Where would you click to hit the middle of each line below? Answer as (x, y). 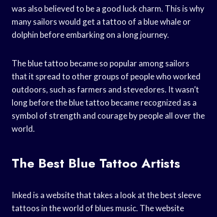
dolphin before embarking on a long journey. (90, 34)
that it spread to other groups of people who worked (106, 76)
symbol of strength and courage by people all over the (108, 115)
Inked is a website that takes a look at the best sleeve (106, 195)
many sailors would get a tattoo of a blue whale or (101, 21)
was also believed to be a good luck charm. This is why (108, 8)
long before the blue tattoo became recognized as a (104, 102)
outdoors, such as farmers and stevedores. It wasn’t (105, 89)
